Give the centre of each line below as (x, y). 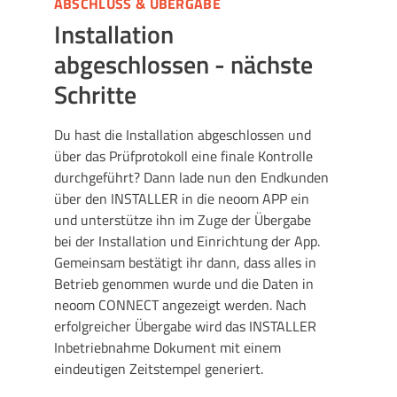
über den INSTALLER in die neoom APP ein (181, 198)
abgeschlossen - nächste (183, 65)
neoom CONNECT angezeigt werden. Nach (180, 304)
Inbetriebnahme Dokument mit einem (167, 347)
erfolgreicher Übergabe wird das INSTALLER (185, 326)
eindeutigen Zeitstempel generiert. (162, 368)
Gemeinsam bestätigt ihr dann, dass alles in (185, 262)
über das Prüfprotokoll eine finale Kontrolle (183, 156)
